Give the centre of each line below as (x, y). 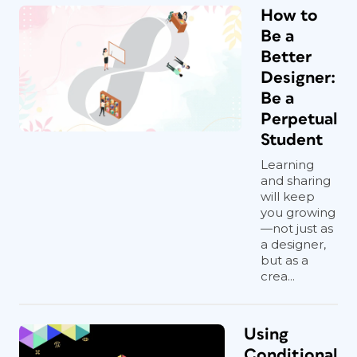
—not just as (297, 228)
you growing (298, 212)
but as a (284, 260)
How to (289, 16)
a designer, (293, 244)
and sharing (296, 180)
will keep (288, 196)
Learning (287, 165)
